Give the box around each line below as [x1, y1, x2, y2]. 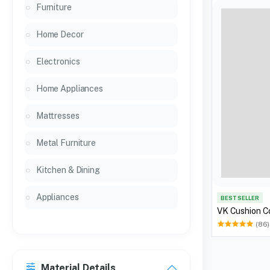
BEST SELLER [221, 194, 259, 201]
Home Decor [36, 30, 84, 39]
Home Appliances [36, 84, 103, 93]
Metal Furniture [36, 138, 96, 148]
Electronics [36, 57, 80, 66]
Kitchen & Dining [36, 165, 100, 175]
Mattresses [36, 111, 80, 121]
